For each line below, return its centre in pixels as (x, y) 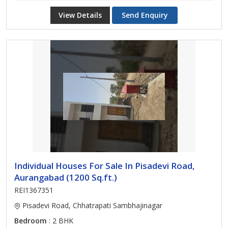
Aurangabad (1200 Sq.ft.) (66, 177)
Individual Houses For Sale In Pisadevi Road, (105, 166)
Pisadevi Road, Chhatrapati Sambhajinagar (91, 205)
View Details (80, 15)
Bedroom (31, 221)
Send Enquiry (145, 15)
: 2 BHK (60, 221)
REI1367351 (34, 190)
